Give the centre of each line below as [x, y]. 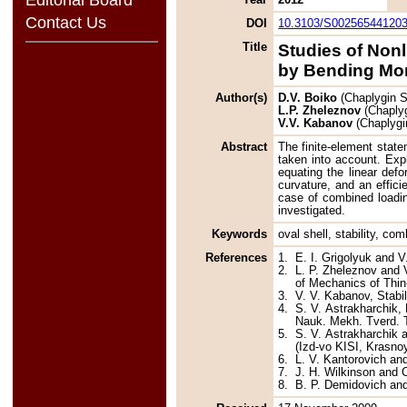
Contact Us [65, 23]
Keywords [240, 234]
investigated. [312, 210]
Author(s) [242, 98]
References [237, 258]
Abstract [244, 147]
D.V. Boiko [308, 98]
